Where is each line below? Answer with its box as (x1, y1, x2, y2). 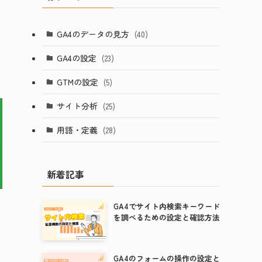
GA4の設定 (56, 51, 99, 64)
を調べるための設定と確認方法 (113, 212, 220, 223)
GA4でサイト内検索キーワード (113, 201, 220, 212)
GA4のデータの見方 (56, 27, 132, 40)
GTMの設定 (56, 75, 101, 88)
